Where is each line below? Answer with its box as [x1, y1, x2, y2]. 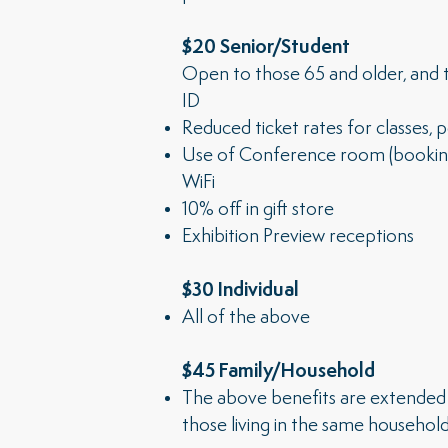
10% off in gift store [182, 200, 334, 220]
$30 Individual [182, 281, 299, 301]
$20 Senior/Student [182, 38, 350, 58]
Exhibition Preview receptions [182, 227, 414, 247]
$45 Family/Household [182, 362, 375, 382]
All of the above [182, 308, 310, 328]
